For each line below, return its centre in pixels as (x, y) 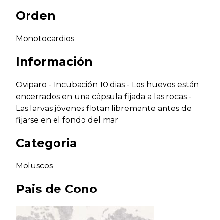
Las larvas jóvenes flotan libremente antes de (104, 108)
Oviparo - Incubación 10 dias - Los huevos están (107, 84)
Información (54, 61)
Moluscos (34, 166)
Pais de (40, 189)
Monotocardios (45, 38)
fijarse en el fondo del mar (67, 120)
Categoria (46, 143)
